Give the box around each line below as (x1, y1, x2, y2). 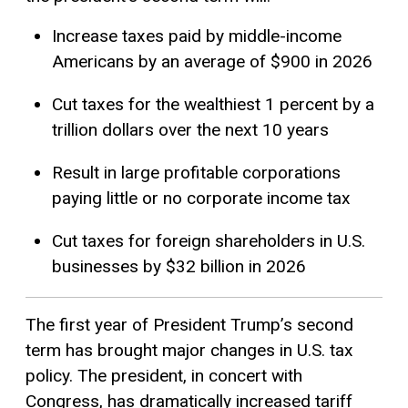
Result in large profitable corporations (51, 162, 341, 184)
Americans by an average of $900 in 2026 (51, 50, 372, 72)
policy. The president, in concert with (25, 365, 302, 387)
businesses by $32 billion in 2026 (51, 256, 306, 278)
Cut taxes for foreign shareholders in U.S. (51, 230, 365, 252)
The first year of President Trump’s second (25, 314, 353, 336)
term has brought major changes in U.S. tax (25, 340, 353, 362)
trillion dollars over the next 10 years (51, 118, 329, 140)
